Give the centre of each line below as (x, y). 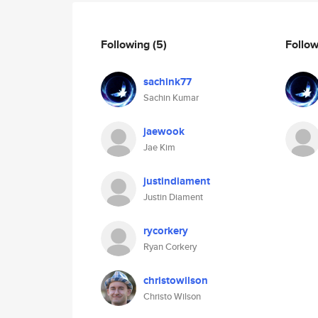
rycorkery (166, 231)
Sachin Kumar (171, 98)
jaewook (164, 131)
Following (127, 44)
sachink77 (168, 82)
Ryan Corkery (170, 247)
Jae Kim (159, 147)
